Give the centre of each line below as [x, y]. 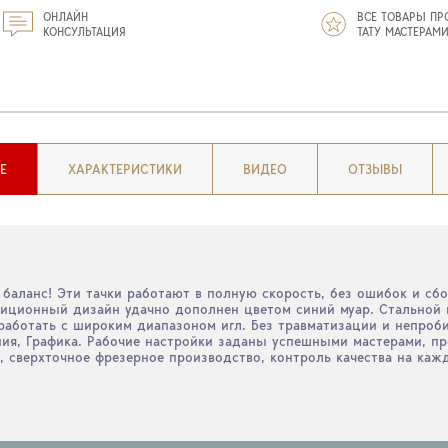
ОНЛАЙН [65, 16]
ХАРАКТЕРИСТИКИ [124, 169]
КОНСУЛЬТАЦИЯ [84, 31]
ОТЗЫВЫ [374, 169]
